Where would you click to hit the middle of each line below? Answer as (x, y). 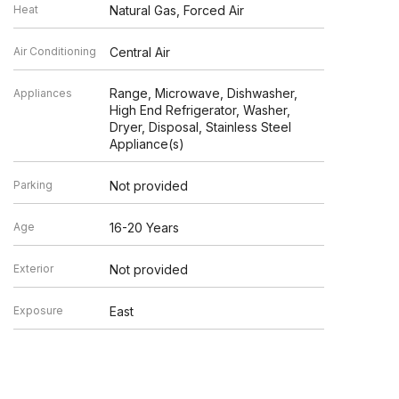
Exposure (38, 310)
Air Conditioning (54, 51)
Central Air (140, 52)
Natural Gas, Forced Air (177, 10)
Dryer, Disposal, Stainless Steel (201, 127)
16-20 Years (145, 228)
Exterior (33, 269)
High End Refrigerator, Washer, (200, 110)
